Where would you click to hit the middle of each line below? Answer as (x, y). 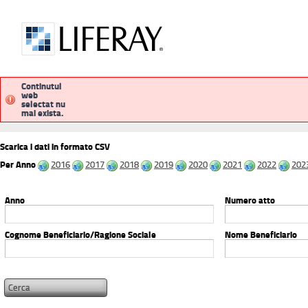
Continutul (42, 86)
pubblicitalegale (132, 108)
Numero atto (250, 200)
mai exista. (42, 113)
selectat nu (43, 104)
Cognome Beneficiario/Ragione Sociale (80, 235)
